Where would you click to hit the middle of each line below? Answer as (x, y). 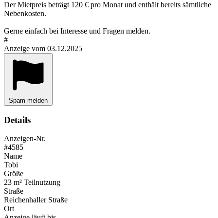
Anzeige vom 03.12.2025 (43, 48)
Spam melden (28, 100)
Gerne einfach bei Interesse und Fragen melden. (77, 31)
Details (17, 120)
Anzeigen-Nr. (25, 139)
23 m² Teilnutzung (32, 182)
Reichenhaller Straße (36, 200)
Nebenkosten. (25, 13)
